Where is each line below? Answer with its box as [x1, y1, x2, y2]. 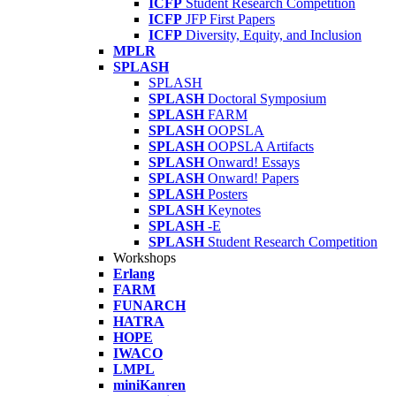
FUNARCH [113, 298, 186, 313]
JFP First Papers [186, 11, 275, 27]
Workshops [113, 250, 176, 265]
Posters [208, 187, 247, 202]
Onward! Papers [208, 171, 299, 186]
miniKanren [113, 377, 186, 392]
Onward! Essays [208, 155, 300, 170]
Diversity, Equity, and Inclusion [186, 27, 362, 42]
